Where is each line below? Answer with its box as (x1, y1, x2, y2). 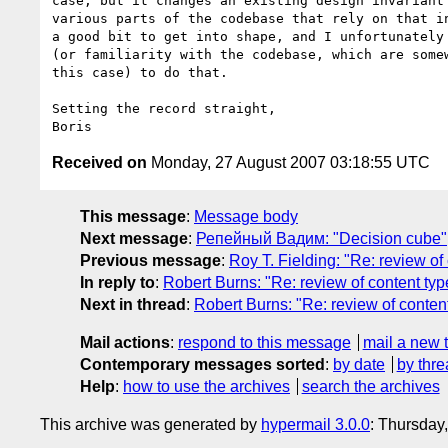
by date (333, 355, 385, 373)
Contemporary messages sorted (80, 355, 325, 373)
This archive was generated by (40, 415, 261, 433)
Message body (194, 207, 298, 225)
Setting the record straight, (52, 100, 276, 116)
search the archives (301, 377, 440, 395)
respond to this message (178, 333, 351, 351)
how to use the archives (123, 377, 290, 395)
